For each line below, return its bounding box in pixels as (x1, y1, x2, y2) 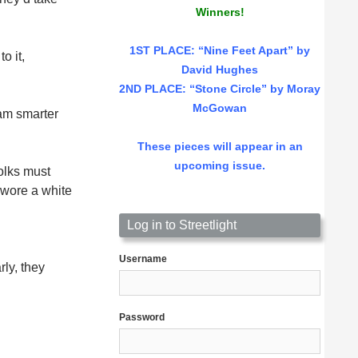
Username (119, 253, 167, 265)
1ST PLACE (129, 44, 191, 58)
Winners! (195, 6, 245, 19)
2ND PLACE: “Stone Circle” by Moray (119, 82, 320, 96)
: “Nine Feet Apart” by (191, 44, 310, 58)
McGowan (193, 101, 247, 115)
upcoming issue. (174, 159, 265, 173)
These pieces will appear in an (137, 140, 303, 153)
